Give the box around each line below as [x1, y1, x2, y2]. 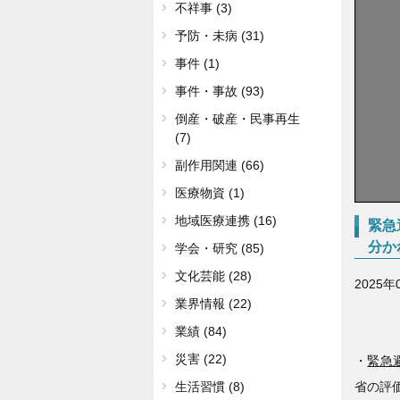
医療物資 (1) [175, 186, 245, 200]
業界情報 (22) [175, 296, 252, 311]
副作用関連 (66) [175, 158, 264, 172]
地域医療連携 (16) [175, 213, 277, 228]
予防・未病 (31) [175, 29, 264, 43]
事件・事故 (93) [175, 84, 264, 98]
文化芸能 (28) [175, 269, 252, 283]
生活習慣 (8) [175, 379, 245, 394]
